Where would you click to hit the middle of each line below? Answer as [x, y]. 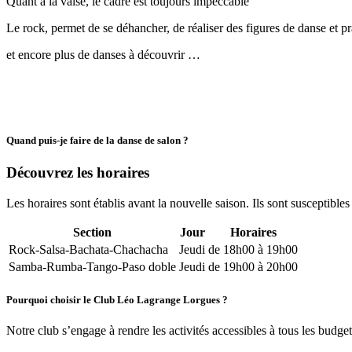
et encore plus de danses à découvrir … [103, 54]
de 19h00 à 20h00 [253, 266]
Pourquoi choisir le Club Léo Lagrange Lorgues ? [117, 299]
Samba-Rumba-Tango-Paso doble [92, 266]
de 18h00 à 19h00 [253, 249]
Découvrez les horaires [78, 172]
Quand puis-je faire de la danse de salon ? [97, 140]
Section [92, 232]
